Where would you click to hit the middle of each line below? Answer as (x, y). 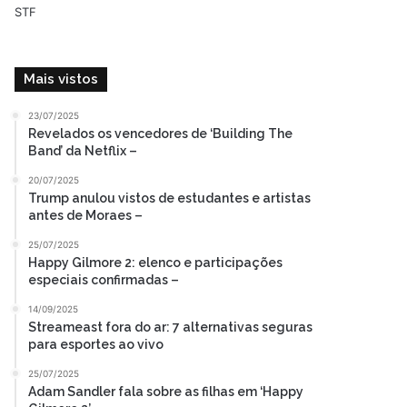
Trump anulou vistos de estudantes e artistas (170, 198)
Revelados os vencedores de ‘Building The (161, 134)
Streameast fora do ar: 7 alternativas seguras (171, 327)
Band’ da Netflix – (83, 151)
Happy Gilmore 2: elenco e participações (156, 263)
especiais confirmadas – (104, 280)
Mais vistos (61, 79)
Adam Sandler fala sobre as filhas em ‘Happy (166, 392)
